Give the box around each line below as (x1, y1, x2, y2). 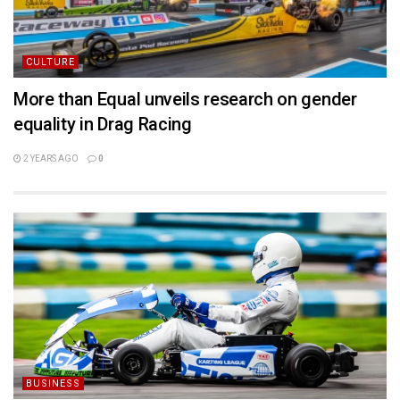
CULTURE (26, 56, 75, 68)
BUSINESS (26, 378, 80, 389)
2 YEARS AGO (21, 154, 79, 163)
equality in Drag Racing (13, 113, 192, 135)
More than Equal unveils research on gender (13, 88, 357, 110)
